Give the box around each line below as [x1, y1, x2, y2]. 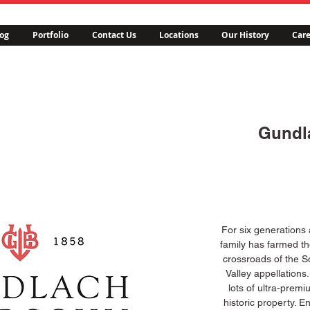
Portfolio [32, 29, 69, 41]
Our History [221, 29, 269, 41]
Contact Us [91, 29, 136, 41]
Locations [159, 29, 199, 41]
